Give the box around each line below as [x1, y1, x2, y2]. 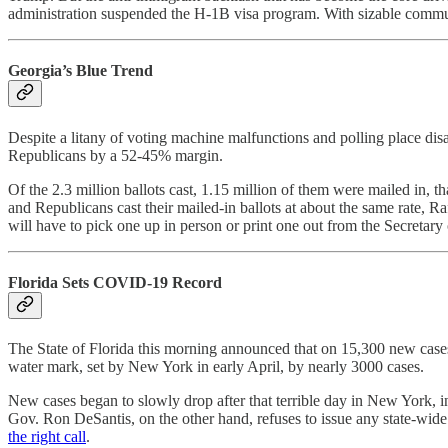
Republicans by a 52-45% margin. [8, 146, 223, 164]
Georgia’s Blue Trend [8, 62, 153, 80]
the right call [8, 428, 86, 446]
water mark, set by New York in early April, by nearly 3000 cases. [8, 358, 424, 376]
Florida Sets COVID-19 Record [8, 273, 222, 291]
